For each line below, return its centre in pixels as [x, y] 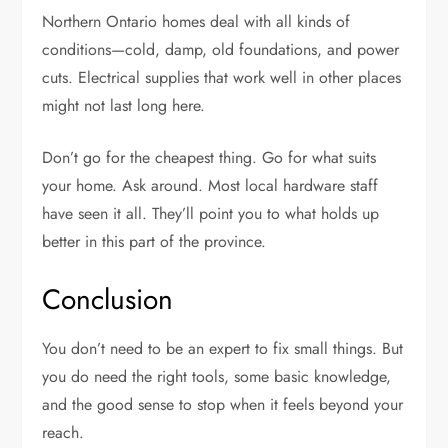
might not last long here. [124, 106]
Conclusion [108, 300]
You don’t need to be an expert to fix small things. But [223, 349]
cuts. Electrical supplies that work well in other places [222, 78]
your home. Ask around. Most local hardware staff [210, 186]
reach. [63, 433]
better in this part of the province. [154, 242]
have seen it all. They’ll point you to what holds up [211, 214]
